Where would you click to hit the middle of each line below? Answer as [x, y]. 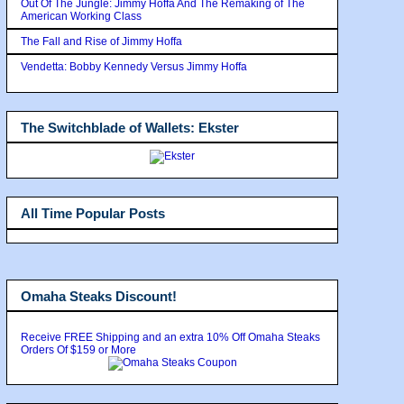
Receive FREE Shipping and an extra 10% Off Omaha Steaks [170, 337]
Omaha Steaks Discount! [99, 296]
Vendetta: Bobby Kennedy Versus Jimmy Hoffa [134, 66]
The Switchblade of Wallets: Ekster [130, 127]
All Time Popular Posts [93, 213]
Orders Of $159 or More [78, 350]
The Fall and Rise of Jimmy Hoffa [101, 41]
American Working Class [81, 16]
